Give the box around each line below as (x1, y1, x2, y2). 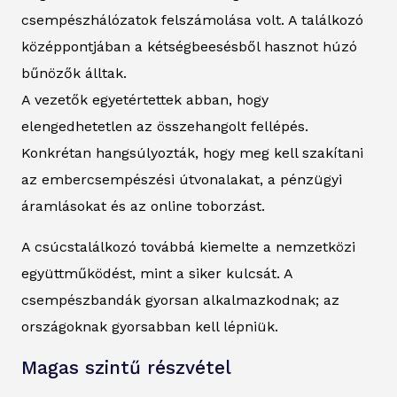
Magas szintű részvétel (21, 356, 231, 378)
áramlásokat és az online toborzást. (21, 197, 265, 214)
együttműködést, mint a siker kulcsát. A (21, 264, 292, 282)
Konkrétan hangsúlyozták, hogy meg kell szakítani (21, 144, 363, 161)
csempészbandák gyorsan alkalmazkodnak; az (21, 291, 339, 308)
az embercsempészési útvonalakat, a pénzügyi (21, 170, 342, 188)
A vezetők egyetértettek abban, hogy (21, 90, 269, 108)
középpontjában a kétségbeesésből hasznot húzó (21, 37, 357, 55)
